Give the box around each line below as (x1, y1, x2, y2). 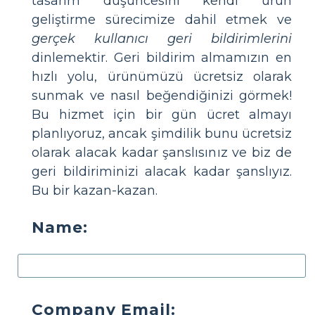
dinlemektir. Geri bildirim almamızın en (32, 50, 292, 65)
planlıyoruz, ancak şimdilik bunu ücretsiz (32, 126, 292, 141)
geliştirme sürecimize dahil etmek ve (32, 12, 292, 27)
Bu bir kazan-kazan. (32, 183, 157, 198)
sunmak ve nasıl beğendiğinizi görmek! (32, 88, 292, 103)
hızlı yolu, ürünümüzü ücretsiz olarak (32, 69, 292, 84)
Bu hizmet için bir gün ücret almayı (32, 107, 292, 122)
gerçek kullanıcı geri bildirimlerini (32, 31, 292, 46)
